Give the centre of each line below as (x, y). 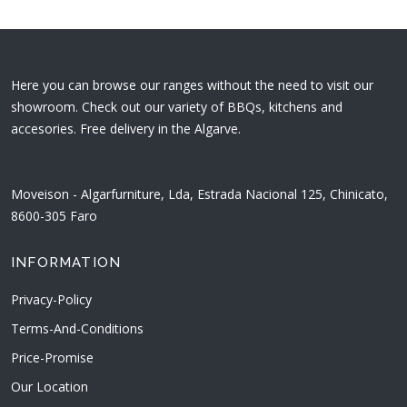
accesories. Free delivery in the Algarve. (126, 129)
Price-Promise (52, 358)
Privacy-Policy (51, 300)
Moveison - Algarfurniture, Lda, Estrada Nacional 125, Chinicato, (199, 194)
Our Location (50, 387)
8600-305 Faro (54, 216)
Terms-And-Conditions (77, 329)
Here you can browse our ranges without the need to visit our (192, 85)
